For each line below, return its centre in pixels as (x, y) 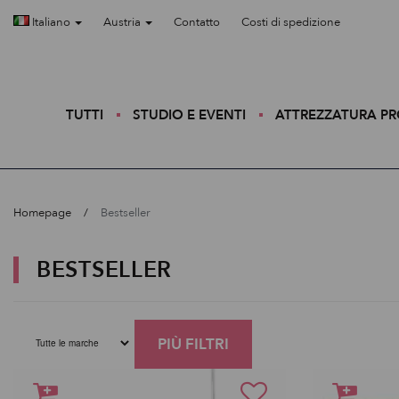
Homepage (42, 213)
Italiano (51, 22)
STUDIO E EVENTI (189, 115)
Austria (123, 22)
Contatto (197, 22)
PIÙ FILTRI (193, 344)
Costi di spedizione (291, 22)
